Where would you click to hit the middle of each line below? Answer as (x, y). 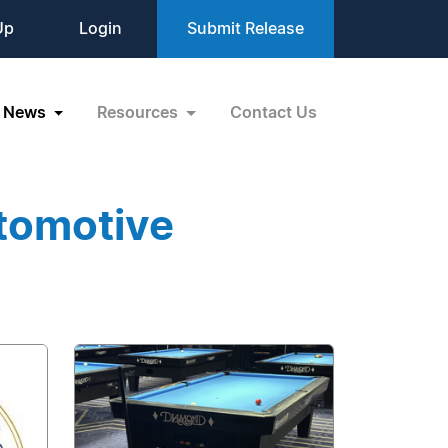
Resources (140, 112)
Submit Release (245, 29)
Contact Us (273, 112)
